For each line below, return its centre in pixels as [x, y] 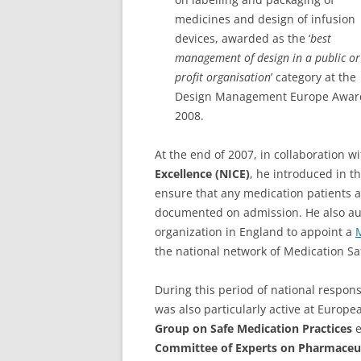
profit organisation [223, 77]
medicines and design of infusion [265, 19]
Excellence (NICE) [202, 173]
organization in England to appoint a [255, 231]
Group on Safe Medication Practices [253, 328]
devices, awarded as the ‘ [243, 38]
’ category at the [313, 77]
